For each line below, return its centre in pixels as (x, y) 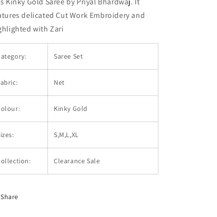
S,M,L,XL (66, 135)
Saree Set (69, 56)
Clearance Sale (79, 161)
